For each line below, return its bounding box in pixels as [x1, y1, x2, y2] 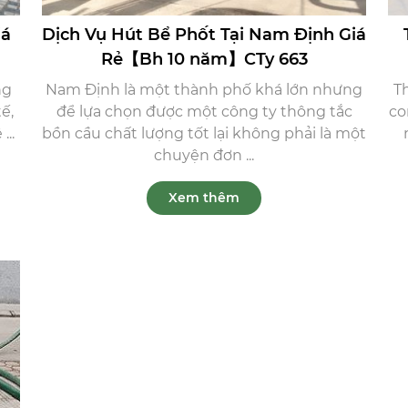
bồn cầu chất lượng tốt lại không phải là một [42, 125, 366, 143]
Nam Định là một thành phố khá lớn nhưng [46, 81, 362, 99]
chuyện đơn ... [154, 147, 254, 165]
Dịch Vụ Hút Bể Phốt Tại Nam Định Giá [42, 25, 366, 46]
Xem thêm [168, 189, 240, 207]
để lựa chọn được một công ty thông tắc [56, 103, 352, 121]
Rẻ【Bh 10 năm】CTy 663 [100, 49, 308, 70]
